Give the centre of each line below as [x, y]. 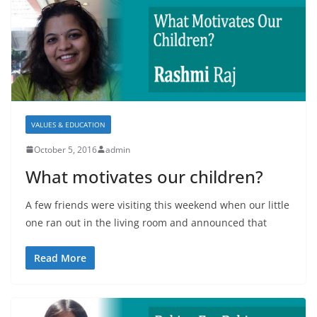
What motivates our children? [144, 176]
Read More [60, 258]
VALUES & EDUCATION [68, 124]
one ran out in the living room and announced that [146, 222]
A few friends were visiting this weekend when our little [157, 204]
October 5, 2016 [65, 149]
